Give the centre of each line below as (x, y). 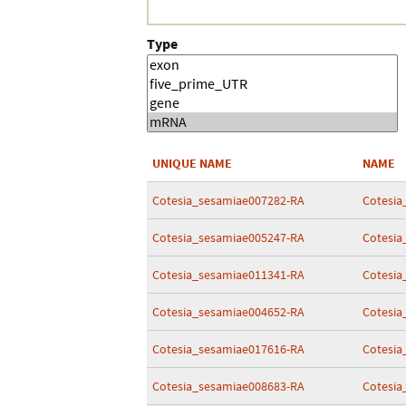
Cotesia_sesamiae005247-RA (228, 237)
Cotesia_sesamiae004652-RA (228, 312)
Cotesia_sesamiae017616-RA (228, 349)
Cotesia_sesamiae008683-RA (228, 386)
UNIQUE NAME (192, 163)
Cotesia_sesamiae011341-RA (228, 275)
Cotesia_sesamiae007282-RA (228, 200)
